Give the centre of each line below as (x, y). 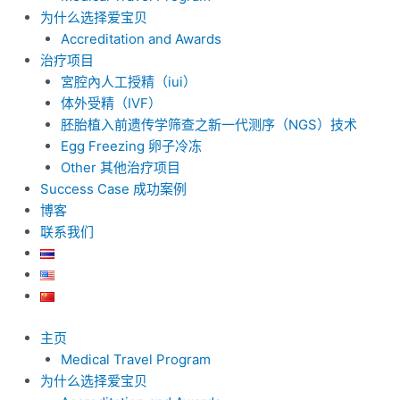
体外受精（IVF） (111, 103)
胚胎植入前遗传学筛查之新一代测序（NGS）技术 (208, 125)
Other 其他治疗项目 (120, 167)
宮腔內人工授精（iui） (128, 82)
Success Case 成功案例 (113, 189)
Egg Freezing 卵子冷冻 (131, 146)
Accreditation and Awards (141, 39)
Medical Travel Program (135, 359)
